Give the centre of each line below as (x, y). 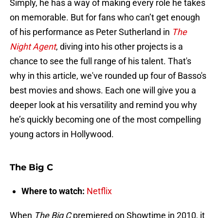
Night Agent (33, 47)
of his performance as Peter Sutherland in (91, 32)
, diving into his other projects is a (119, 47)
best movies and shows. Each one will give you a (103, 91)
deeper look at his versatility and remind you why (103, 105)
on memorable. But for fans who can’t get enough (105, 18)
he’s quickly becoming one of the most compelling (105, 120)
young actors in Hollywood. (62, 134)
